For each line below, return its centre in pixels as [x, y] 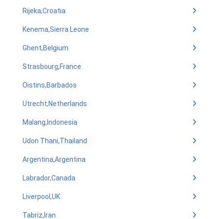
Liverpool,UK [41, 197]
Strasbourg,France [52, 66]
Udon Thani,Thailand [55, 141]
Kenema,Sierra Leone [56, 29]
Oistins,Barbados [50, 85]
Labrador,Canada [49, 178]
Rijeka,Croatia [44, 11]
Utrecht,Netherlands [55, 104]
